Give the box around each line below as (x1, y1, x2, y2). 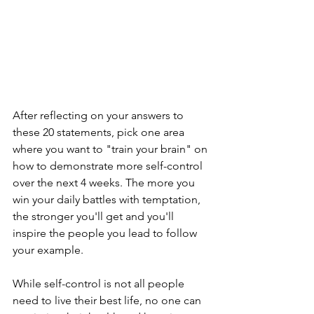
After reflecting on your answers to (13, 108, 186, 122)
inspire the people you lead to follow (13, 226, 200, 240)
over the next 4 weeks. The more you (13, 175, 198, 189)
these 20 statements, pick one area (13, 125, 187, 139)
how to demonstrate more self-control (13, 158, 205, 172)
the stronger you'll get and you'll (13, 209, 177, 223)
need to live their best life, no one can (13, 293, 204, 307)
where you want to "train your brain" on (13, 142, 210, 156)
